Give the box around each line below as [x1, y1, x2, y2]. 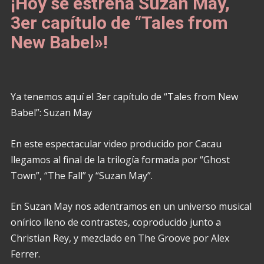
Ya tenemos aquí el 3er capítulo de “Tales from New [10, 90, 238, 103]
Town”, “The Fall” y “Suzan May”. [10, 169, 153, 182]
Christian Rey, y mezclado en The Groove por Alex [10, 232, 229, 245]
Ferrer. [10, 247, 40, 261]
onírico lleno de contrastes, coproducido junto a [10, 216, 221, 229]
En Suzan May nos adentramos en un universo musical [10, 200, 252, 213]
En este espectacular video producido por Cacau [10, 137, 222, 150]
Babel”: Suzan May [10, 106, 92, 119]
